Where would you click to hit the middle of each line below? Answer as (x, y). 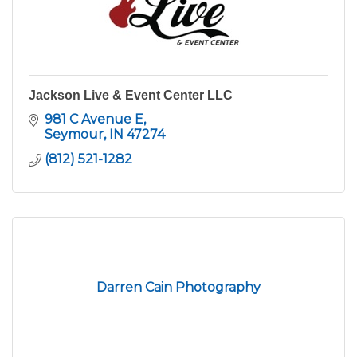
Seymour (74, 135)
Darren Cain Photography (178, 288)
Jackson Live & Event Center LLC (131, 96)
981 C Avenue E (94, 120)
